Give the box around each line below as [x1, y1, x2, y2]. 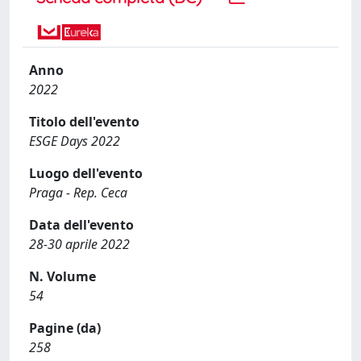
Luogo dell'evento [29, 164, 143, 182]
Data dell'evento [29, 215, 134, 234]
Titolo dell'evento [29, 112, 139, 131]
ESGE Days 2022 [29, 131, 120, 150]
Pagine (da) [29, 318, 101, 337]
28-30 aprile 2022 [29, 234, 130, 253]
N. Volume [29, 267, 96, 285]
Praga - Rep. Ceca [29, 183, 127, 201]
